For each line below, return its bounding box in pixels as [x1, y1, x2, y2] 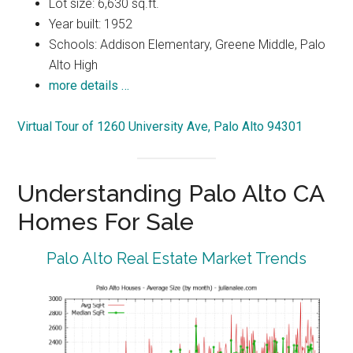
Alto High [49, 57, 98, 72]
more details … [49, 77, 130, 93]
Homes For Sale [17, 208, 195, 236]
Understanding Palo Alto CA [17, 180, 325, 208]
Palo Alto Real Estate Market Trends [46, 249, 307, 269]
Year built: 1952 [49, 16, 133, 32]
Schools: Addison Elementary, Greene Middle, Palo [49, 36, 326, 52]
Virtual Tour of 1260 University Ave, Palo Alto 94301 [17, 118, 303, 134]
